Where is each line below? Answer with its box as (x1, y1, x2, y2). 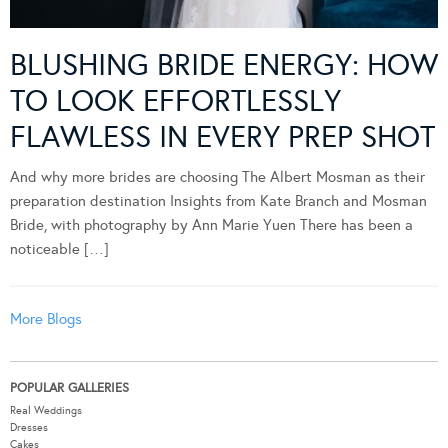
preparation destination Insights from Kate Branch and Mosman (10, 191, 427, 210)
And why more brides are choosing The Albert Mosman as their (10, 167, 425, 186)
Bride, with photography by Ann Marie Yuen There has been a (10, 215, 413, 234)
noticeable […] (10, 239, 109, 258)
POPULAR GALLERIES (10, 379, 129, 396)
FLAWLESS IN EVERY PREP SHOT (10, 118, 435, 155)
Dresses (10, 420, 48, 434)
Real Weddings (10, 403, 82, 417)
